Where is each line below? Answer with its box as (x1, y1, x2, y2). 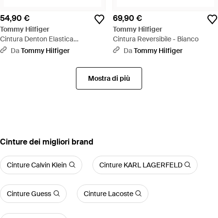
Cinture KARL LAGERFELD (99, 160, 182, 169)
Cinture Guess (7, 189, 51, 198)
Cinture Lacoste (83, 189, 133, 198)
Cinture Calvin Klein (7, 160, 67, 169)
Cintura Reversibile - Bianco (113, 34, 199, 43)
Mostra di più (88, 73, 130, 83)
